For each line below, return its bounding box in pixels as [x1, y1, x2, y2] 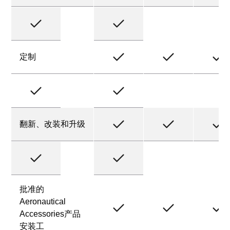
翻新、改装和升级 [20, 120, 86, 128]
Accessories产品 [20, 209, 81, 218]
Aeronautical [20, 197, 66, 206]
